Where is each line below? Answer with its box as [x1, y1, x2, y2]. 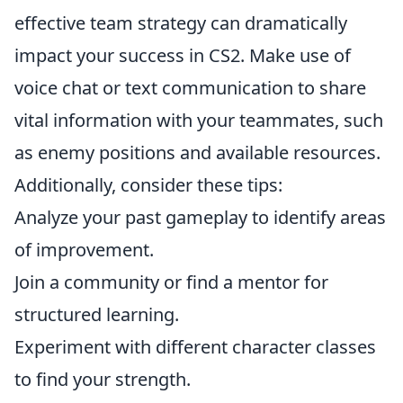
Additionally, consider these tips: [14, 173, 282, 197]
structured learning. [14, 302, 179, 327]
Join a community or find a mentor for [14, 270, 328, 294]
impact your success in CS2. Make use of [14, 43, 351, 67]
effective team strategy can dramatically [14, 11, 347, 35]
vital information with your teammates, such [14, 108, 383, 132]
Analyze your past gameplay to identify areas [14, 205, 386, 229]
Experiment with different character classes [14, 335, 376, 359]
